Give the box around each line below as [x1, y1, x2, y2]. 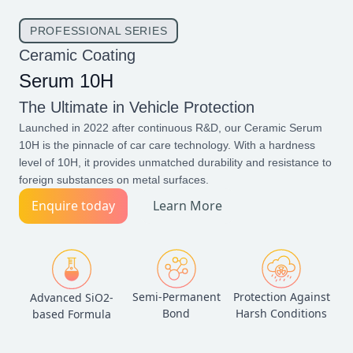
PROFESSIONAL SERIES [30, 24, 168, 37]
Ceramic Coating [19, 46, 136, 64]
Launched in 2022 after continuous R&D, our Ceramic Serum [19, 121, 322, 134]
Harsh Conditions [236, 305, 328, 321]
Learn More [153, 196, 222, 214]
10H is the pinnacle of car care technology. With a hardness [19, 138, 315, 151]
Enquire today [32, 196, 115, 214]
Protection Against [232, 288, 330, 304]
